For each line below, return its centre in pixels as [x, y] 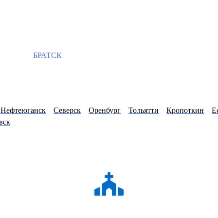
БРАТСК [46, 55]
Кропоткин [185, 110]
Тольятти [144, 110]
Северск [67, 110]
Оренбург [105, 110]
